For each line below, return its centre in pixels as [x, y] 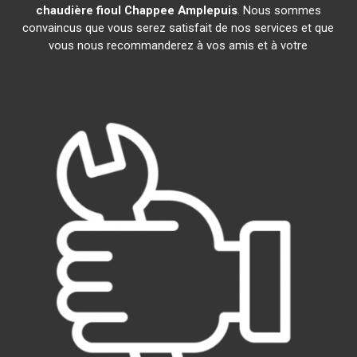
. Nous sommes [279, 10]
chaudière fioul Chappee [105, 10]
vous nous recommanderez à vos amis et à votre [178, 45]
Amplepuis [207, 10]
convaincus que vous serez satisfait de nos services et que [178, 28]
